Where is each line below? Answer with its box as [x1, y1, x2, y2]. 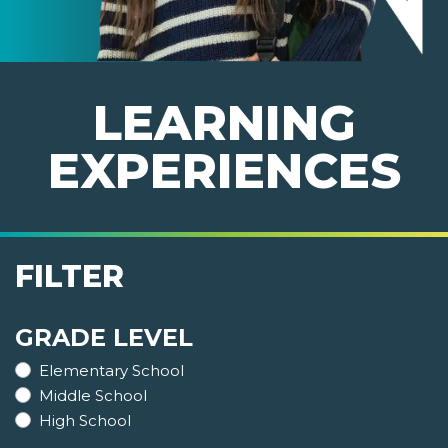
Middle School [39, 386, 147, 406]
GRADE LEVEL [15, 323, 193, 353]
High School [39, 411, 131, 431]
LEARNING [92, 94, 356, 153]
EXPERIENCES [47, 142, 401, 201]
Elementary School [39, 361, 184, 381]
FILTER [15, 258, 124, 296]
